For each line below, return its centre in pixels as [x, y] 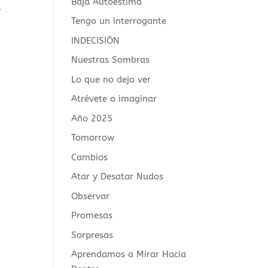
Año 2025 [92, 118]
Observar [91, 196]
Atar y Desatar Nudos [118, 176]
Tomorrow [93, 138]
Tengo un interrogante [119, 21]
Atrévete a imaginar [114, 99]
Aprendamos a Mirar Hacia [129, 254]
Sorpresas [92, 235]
